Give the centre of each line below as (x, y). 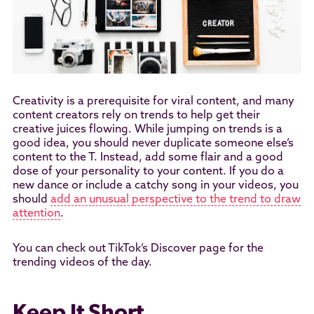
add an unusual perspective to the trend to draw (175, 200)
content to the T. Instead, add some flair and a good (148, 158)
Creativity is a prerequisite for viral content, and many (153, 102)
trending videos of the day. (82, 263)
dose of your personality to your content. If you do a (148, 172)
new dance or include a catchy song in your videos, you (155, 186)
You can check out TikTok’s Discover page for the (138, 249)
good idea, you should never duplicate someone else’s (153, 144)
